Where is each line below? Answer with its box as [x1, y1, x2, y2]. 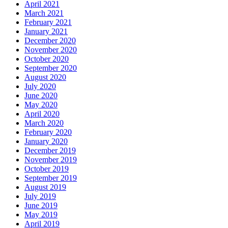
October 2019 [24, 164, 69, 173]
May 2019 [24, 210, 58, 219]
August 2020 [24, 72, 66, 81]
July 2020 [24, 81, 56, 91]
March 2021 [24, 8, 64, 17]
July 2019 [24, 191, 56, 201]
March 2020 [24, 118, 64, 127]
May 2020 [24, 100, 58, 109]
